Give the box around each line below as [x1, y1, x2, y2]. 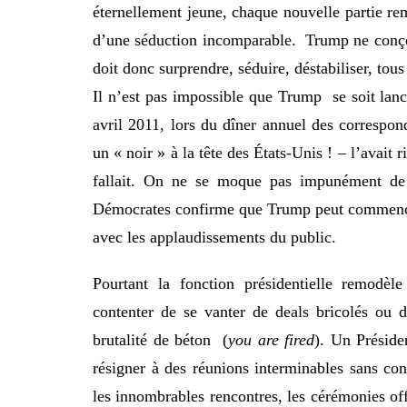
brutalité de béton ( [93, 331, 229, 350]
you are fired [228, 331, 315, 350]
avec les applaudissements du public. [93, 228, 336, 247]
